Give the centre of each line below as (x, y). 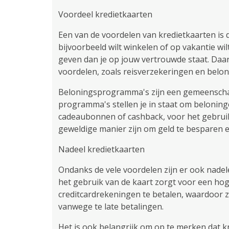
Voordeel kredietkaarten (105, 14)
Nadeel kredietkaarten (101, 149)
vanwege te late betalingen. (111, 207)
